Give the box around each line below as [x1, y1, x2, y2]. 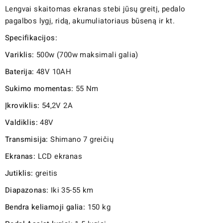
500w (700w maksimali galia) [34, 49, 138, 60]
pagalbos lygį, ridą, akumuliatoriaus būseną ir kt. [5, 15, 175, 26]
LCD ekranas [35, 150, 83, 162]
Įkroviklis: [5, 100, 40, 111]
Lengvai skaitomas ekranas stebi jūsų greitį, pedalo [5, 3, 186, 14]
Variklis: [5, 49, 34, 60]
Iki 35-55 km [48, 184, 94, 196]
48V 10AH [34, 66, 72, 77]
